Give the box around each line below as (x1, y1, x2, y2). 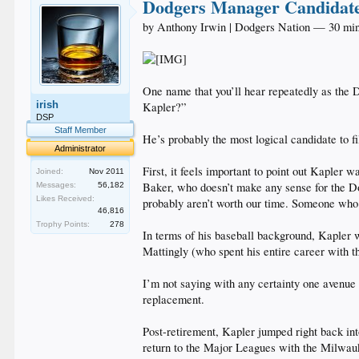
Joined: (36, 167, 64, 175)
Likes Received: (36, 194, 95, 203)
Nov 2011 (89, 167, 125, 175)
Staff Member (54, 125, 107, 135)
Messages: (36, 180, 77, 189)
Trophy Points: (36, 220, 91, 228)
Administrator (54, 143, 107, 153)
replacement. (143, 292, 205, 307)
